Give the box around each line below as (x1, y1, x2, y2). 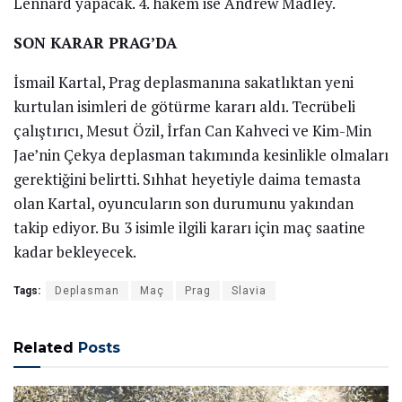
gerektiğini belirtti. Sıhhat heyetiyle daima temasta (13, 169, 361, 190)
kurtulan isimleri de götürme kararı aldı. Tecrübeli (13, 96, 355, 118)
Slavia (232, 284, 267, 298)
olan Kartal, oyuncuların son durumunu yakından (13, 193, 354, 214)
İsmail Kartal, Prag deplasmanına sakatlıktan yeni (13, 72, 354, 93)
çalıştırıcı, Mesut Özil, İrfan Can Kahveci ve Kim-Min (13, 120, 371, 142)
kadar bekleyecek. (13, 241, 136, 263)
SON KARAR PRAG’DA (13, 32, 177, 54)
